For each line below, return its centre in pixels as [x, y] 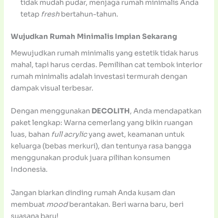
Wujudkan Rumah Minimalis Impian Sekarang [94, 36]
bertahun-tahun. [89, 14]
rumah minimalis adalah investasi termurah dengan [99, 76]
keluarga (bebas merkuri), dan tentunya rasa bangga [101, 146]
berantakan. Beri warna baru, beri [126, 204]
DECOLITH [111, 111]
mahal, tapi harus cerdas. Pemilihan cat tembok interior [107, 64]
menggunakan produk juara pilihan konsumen [91, 158]
